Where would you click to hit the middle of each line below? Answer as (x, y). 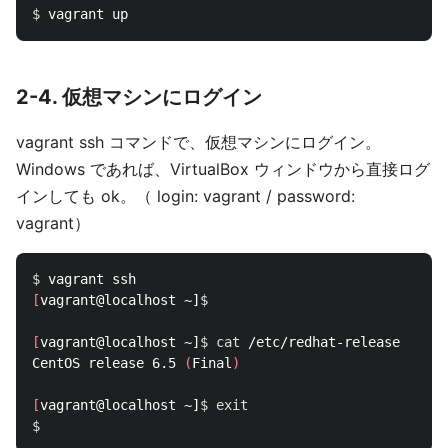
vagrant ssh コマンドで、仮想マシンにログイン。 (198, 142)
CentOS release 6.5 (108, 363)
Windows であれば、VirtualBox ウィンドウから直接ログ (223, 169)
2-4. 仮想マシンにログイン (139, 97)
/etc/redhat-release (320, 342)
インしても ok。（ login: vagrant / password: (185, 196)
